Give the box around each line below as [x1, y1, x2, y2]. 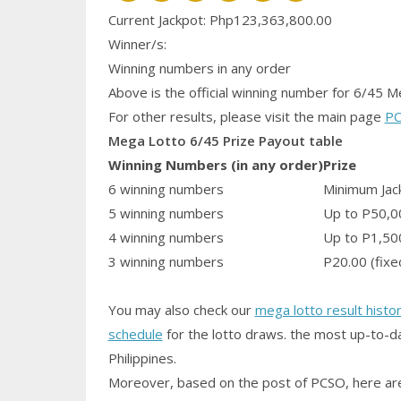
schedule [107, 325, 163, 344]
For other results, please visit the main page [107, 107, 385, 126]
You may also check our [107, 301, 255, 320]
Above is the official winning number [107, 83, 328, 102]
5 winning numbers [107, 204, 224, 223]
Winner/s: [107, 35, 166, 54]
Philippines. [107, 349, 176, 368]
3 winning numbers [107, 252, 224, 271]
